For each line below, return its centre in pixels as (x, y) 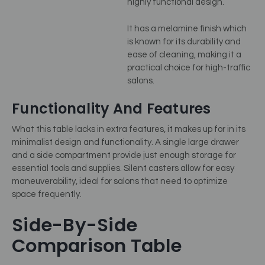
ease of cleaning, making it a (184, 54)
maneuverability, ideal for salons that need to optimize (120, 182)
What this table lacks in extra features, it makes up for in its (129, 130)
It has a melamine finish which (187, 28)
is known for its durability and (184, 41)
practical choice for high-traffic (189, 67)
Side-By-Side (75, 225)
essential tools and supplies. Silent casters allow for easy (123, 169)
